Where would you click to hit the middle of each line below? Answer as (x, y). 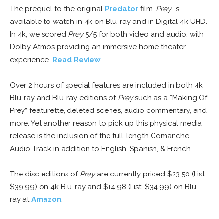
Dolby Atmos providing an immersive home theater (98, 47)
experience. (31, 60)
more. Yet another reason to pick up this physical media (106, 123)
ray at (21, 200)
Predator (121, 9)
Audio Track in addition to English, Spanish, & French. (101, 149)
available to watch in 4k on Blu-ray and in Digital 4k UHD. (109, 22)
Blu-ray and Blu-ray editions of (64, 98)
